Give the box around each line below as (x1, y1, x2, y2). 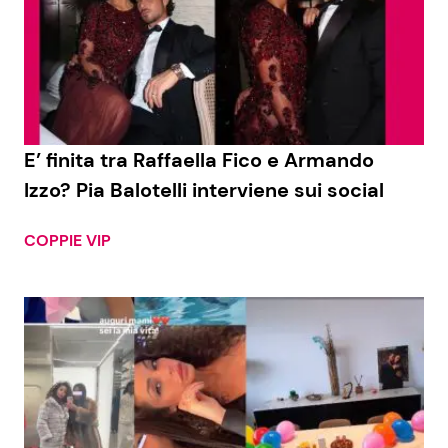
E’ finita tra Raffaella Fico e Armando (24, 147, 374, 174)
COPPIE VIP (24, 230, 111, 252)
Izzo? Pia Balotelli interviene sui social (24, 177, 384, 204)
